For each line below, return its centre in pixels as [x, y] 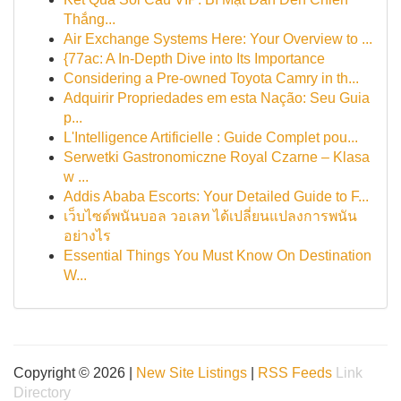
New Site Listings [192, 373]
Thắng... [90, 19]
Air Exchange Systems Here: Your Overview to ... [218, 39]
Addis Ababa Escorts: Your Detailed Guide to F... [216, 196]
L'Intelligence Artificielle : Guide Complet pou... [211, 137]
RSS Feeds [295, 373]
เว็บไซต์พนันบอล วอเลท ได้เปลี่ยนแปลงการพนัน [210, 216]
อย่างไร [87, 236]
